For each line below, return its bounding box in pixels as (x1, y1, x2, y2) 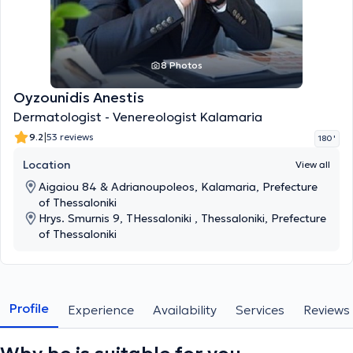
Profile (9, 300, 49, 316)
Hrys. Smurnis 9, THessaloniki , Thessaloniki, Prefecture (39, 211, 326, 225)
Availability (153, 302, 217, 318)
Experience (68, 302, 134, 318)
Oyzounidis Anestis (13, 88, 144, 106)
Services (236, 302, 284, 318)
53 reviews (46, 130, 94, 143)
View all (295, 158, 330, 170)
